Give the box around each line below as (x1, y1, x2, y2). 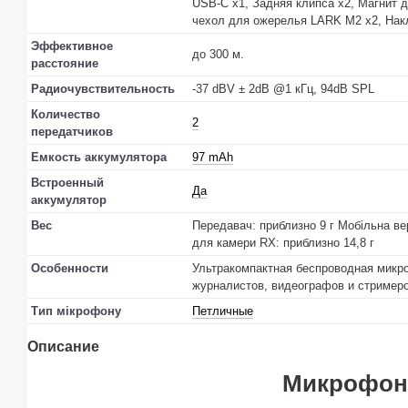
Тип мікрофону (31, 304, 121, 319)
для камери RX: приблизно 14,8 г (192, 236, 374, 250)
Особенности (31, 261, 108, 276)
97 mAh (192, 150, 233, 165)
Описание (27, 339, 99, 355)
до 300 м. (192, 47, 244, 62)
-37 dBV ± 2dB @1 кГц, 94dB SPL (192, 82, 374, 97)
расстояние (31, 56, 98, 71)
